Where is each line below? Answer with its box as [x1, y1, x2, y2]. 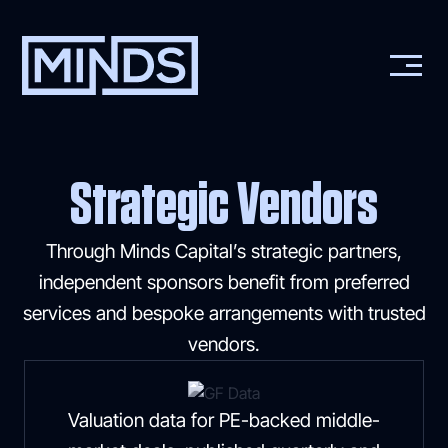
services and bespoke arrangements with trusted [22, 301, 426, 325]
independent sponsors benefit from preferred [38, 270, 410, 294]
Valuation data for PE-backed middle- [68, 408, 380, 432]
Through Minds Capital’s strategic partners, [46, 239, 402, 263]
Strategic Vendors [70, 176, 378, 236]
